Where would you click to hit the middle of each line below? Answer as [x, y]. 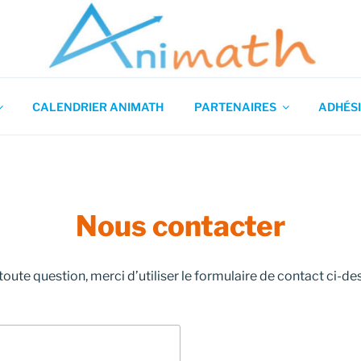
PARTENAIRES [235, 106]
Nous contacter [180, 226]
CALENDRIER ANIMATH [98, 106]
